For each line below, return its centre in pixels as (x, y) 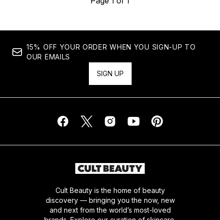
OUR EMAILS (48, 57)
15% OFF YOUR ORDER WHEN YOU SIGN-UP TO (111, 47)
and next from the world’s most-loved (110, 210)
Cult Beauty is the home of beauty (110, 190)
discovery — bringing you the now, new (110, 200)
